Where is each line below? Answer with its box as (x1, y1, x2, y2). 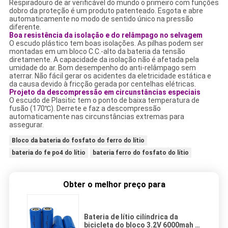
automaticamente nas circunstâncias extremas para (9, 112, 184, 121)
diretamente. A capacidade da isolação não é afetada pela (9, 55, 199, 64)
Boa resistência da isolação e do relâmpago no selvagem (9, 31, 203, 40)
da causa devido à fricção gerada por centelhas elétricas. (9, 80, 196, 89)
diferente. (9, 23, 41, 32)
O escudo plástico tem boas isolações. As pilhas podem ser (9, 39, 204, 48)
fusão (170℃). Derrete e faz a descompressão (9, 104, 161, 113)
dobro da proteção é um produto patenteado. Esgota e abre (9, 7, 203, 15)
